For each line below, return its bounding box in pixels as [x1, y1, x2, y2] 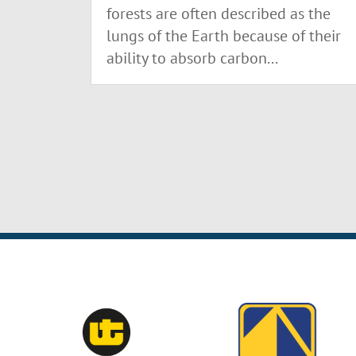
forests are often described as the [106, 3, 331, 25]
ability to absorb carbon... [106, 48, 279, 69]
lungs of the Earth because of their [106, 25, 342, 47]
